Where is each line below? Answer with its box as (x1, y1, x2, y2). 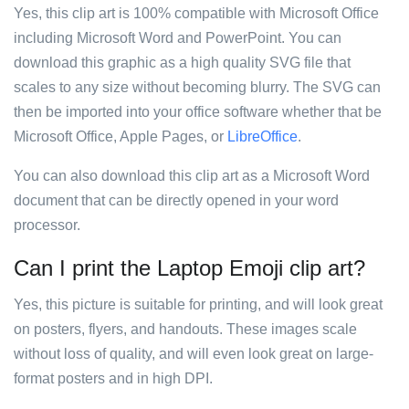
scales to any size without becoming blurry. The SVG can (14, 79, 381, 95)
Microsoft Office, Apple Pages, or (14, 129, 227, 144)
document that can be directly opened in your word (14, 193, 339, 208)
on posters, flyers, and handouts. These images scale (14, 321, 357, 337)
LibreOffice (227, 129, 298, 144)
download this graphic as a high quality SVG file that (14, 55, 351, 70)
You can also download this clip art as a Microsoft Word (14, 168, 370, 184)
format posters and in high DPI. (14, 371, 213, 386)
